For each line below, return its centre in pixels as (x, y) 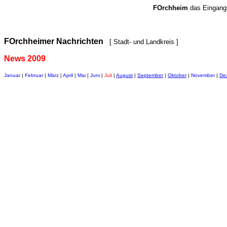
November (203, 75)
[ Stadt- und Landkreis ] (142, 42)
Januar (12, 75)
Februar (34, 75)
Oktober (177, 75)
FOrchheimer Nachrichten (54, 41)
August (124, 75)
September (150, 75)
